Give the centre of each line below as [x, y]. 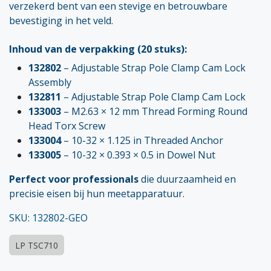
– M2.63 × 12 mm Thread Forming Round [154, 111]
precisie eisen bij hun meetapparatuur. [97, 193]
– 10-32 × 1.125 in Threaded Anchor [142, 140]
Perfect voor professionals [74, 179]
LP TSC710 [37, 245]
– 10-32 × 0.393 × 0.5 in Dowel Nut [138, 155]
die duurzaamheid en [187, 179]
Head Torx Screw [67, 126]
